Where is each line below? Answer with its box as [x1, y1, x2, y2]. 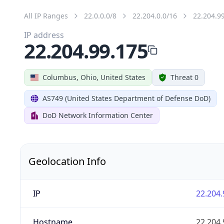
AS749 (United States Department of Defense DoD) [42, 93, 210, 103]
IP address [24, 29, 64, 40]
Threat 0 [170, 72, 198, 82]
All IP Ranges [24, 10, 68, 20]
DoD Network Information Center [42, 110, 153, 120]
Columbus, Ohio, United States [42, 72, 145, 82]
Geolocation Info [28, 154, 106, 168]
